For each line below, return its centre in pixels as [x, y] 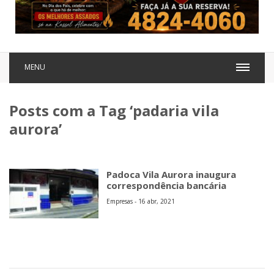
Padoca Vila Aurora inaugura [172, 174]
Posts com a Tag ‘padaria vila [114, 110]
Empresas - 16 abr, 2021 [141, 201]
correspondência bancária [167, 185]
